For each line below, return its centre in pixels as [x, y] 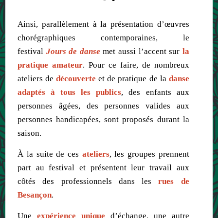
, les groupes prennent [149, 154]
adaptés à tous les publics [70, 92]
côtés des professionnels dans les [88, 181]
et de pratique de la [132, 78]
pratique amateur [50, 65]
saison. [30, 133]
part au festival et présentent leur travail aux [103, 167]
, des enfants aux [155, 92]
